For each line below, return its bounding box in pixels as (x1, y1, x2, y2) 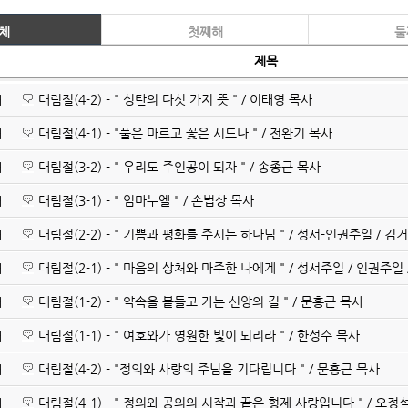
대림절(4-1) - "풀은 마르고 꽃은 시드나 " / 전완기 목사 (38, 126, 332, 140)
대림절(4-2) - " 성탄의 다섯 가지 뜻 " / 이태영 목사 (38, 92, 312, 107)
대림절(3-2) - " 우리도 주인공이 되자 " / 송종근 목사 (38, 159, 321, 174)
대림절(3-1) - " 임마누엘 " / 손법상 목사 (38, 193, 254, 208)
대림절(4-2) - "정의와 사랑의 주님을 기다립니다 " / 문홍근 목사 (38, 362, 380, 376)
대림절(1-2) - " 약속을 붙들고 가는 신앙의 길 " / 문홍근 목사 (38, 294, 363, 309)
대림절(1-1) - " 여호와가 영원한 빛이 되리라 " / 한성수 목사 (38, 328, 360, 342)
